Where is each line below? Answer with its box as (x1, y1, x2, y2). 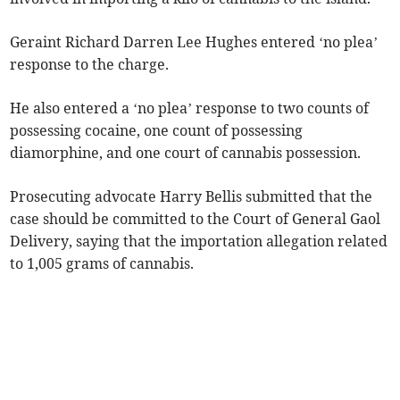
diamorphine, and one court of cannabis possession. (10, 144, 362, 162)
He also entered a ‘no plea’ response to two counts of (10, 99, 370, 118)
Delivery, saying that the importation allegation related (10, 232, 388, 251)
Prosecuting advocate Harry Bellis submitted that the (10, 187, 373, 206)
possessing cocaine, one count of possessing (10, 121, 304, 140)
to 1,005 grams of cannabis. (10, 254, 195, 273)
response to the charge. (10, 55, 170, 74)
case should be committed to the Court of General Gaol (10, 210, 381, 229)
